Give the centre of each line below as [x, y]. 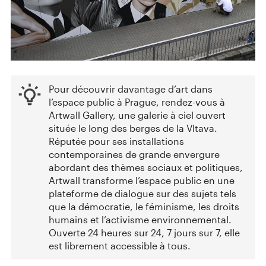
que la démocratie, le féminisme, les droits [144, 207]
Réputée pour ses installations [116, 141]
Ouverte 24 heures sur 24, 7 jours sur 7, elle [144, 233]
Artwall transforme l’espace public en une [142, 180]
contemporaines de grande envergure [134, 154]
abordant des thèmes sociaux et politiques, [146, 167]
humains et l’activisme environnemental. [140, 220]
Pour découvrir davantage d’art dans [131, 89]
